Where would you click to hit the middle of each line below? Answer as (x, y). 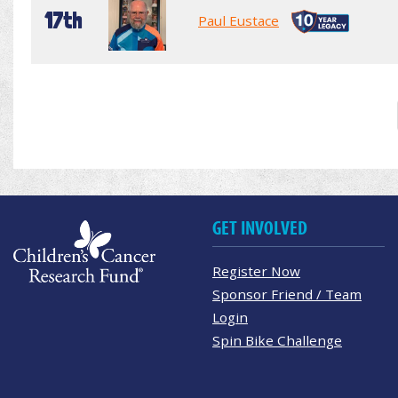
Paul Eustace (239, 20)
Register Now (256, 271)
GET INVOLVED (260, 228)
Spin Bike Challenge (277, 340)
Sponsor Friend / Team (287, 294)
